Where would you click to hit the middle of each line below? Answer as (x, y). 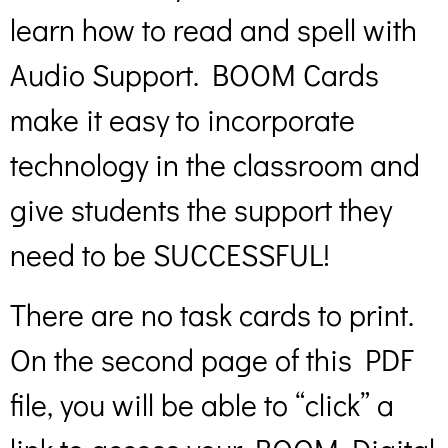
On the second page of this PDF (212, 359)
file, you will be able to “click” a (202, 404)
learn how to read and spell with (213, 30)
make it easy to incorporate (182, 120)
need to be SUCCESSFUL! (170, 255)
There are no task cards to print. (212, 314)
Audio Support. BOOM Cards (194, 75)
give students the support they (201, 210)
